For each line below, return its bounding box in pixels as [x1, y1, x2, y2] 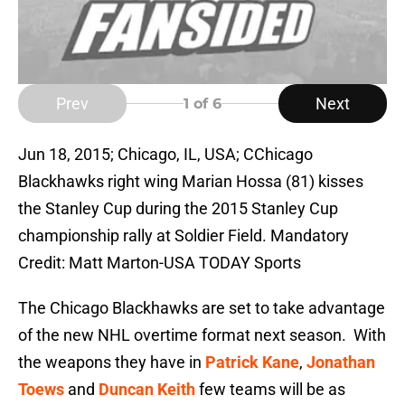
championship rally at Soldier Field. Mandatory [18, 226, 349, 246]
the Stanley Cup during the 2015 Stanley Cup [18, 199, 338, 219]
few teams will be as [195, 380, 345, 400]
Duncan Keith [99, 380, 195, 400]
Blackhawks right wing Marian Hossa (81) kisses [18, 172, 363, 192]
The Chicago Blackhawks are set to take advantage [18, 298, 385, 318]
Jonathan [306, 353, 375, 372]
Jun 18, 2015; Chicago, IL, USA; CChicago [18, 145, 313, 165]
